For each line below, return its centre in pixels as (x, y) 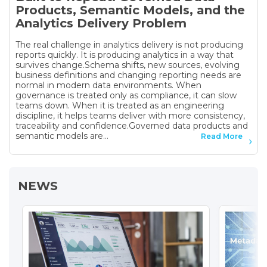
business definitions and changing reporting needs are (128, 75)
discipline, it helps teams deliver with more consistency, (130, 115)
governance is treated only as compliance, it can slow (126, 95)
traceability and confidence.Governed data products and (132, 125)
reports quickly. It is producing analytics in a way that (125, 55)
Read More (222, 136)
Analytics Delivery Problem (101, 23)
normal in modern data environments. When (108, 85)
